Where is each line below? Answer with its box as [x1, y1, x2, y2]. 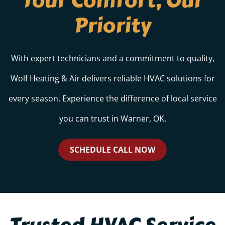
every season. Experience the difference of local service [8, 92, 217, 104]
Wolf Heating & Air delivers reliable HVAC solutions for [10, 72, 215, 84]
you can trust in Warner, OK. [59, 113, 166, 124]
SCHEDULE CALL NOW [70, 144, 155, 155]
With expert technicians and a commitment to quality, [11, 52, 214, 64]
